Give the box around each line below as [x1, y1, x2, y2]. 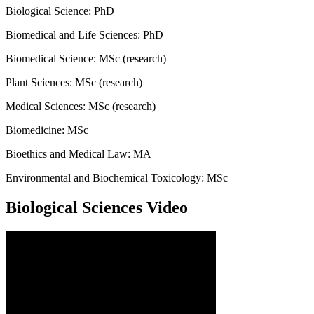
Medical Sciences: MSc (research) [6, 100, 156, 112]
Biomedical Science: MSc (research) [6, 52, 166, 64]
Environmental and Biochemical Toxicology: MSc [6, 171, 228, 184]
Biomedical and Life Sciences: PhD [6, 28, 163, 41]
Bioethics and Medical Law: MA [6, 147, 151, 160]
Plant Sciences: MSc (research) [6, 76, 142, 88]
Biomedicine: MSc [6, 123, 88, 136]
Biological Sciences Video [6, 198, 188, 217]
